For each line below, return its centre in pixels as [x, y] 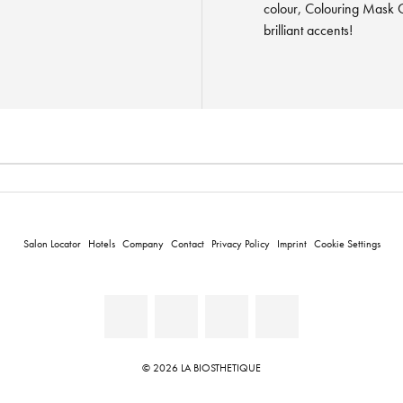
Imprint [291, 244]
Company [143, 244]
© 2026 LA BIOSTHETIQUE [201, 368]
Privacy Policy [240, 244]
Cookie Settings [347, 244]
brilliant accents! [308, 30]
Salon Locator [52, 244]
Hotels [101, 244]
